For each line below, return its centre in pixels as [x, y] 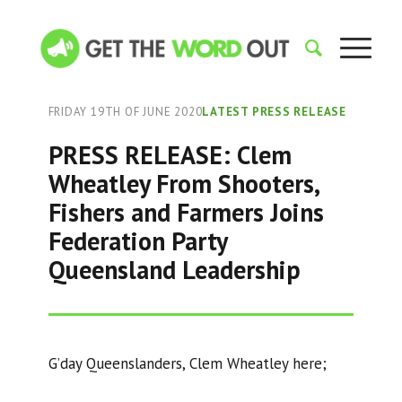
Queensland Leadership [174, 270]
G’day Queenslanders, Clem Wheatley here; [187, 363]
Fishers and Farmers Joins [186, 212]
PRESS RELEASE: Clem [170, 155]
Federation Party [137, 241]
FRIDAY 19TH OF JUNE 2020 [125, 112]
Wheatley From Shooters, [183, 184]
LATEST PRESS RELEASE [274, 112]
